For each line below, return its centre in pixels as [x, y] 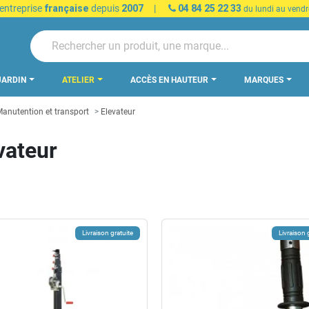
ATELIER [79, 80]
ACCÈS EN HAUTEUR [170, 80]
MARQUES [265, 80]
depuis [105, 8]
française [66, 8]
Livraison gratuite [107, 233]
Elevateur [117, 112]
